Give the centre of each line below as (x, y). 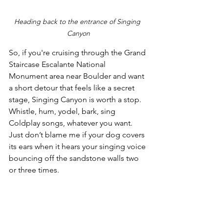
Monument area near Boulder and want (77, 76)
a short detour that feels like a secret (73, 88)
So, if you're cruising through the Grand (78, 52)
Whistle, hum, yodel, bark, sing (63, 111)
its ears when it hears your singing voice (78, 146)
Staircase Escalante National (58, 64)
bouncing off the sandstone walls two (75, 158)
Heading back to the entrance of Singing (78, 21)
